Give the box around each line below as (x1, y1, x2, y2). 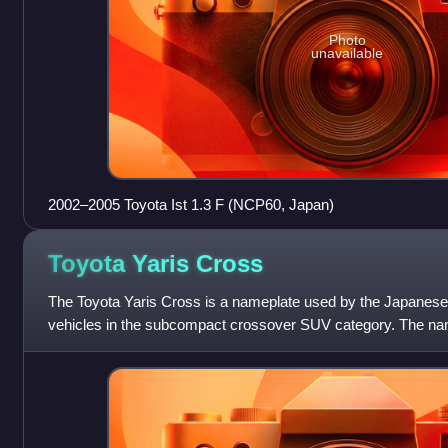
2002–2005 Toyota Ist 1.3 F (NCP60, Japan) (47, 196, 334, 214)
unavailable (311, 44, 384, 61)
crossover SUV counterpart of (47, 339, 243, 357)
